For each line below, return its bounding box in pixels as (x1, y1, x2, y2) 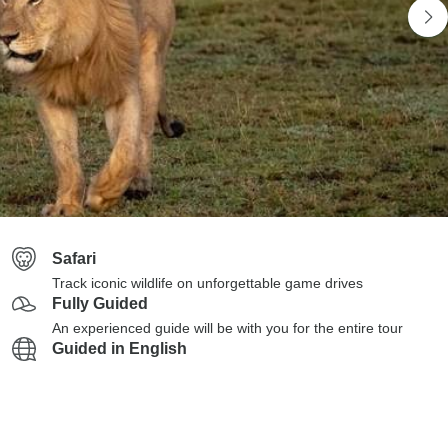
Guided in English (52, 340, 187, 357)
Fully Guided (52, 295, 148, 312)
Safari (52, 250, 96, 267)
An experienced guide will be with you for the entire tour (52, 320, 403, 336)
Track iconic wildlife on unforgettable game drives (52, 275, 363, 291)
